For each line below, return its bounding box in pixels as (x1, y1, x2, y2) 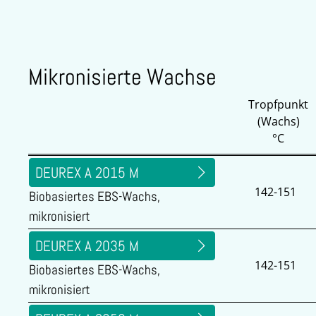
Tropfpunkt (248, 97, 308, 112)
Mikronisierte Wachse (28, 63, 217, 91)
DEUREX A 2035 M (35, 236, 139, 255)
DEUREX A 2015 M (35, 163, 139, 182)
